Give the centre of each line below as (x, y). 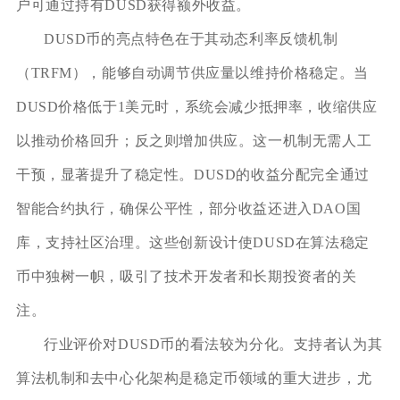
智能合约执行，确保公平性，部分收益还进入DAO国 (188, 208)
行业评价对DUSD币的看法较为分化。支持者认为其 (213, 344)
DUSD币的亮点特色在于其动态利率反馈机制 (191, 38)
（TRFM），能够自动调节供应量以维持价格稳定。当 (192, 72)
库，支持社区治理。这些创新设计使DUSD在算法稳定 (192, 242)
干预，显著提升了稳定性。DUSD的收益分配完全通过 (192, 174)
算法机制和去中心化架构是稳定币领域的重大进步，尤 (194, 378)
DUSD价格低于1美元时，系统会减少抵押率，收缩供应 (196, 106)
